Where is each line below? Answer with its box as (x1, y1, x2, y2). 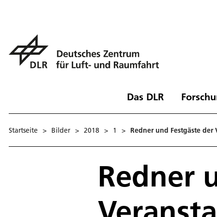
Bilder (51, 125, 70, 135)
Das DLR (126, 90, 164, 103)
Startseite (9, 125, 38, 135)
